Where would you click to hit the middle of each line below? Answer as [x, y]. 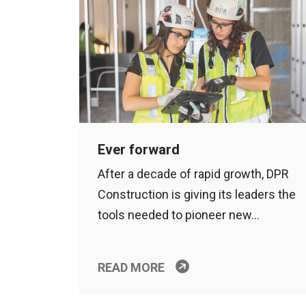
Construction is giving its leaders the [196, 194]
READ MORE [131, 267]
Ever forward [138, 150]
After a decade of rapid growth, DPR [193, 174]
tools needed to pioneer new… [178, 215]
